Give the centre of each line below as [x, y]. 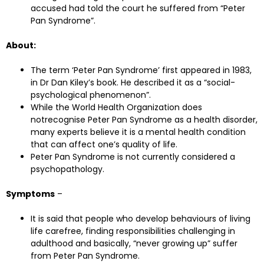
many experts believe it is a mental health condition [138, 132]
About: [21, 45]
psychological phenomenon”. [91, 95]
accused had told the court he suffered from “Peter [138, 8]
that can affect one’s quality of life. [104, 144]
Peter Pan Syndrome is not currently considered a [133, 157]
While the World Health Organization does [116, 107]
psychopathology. [67, 169]
